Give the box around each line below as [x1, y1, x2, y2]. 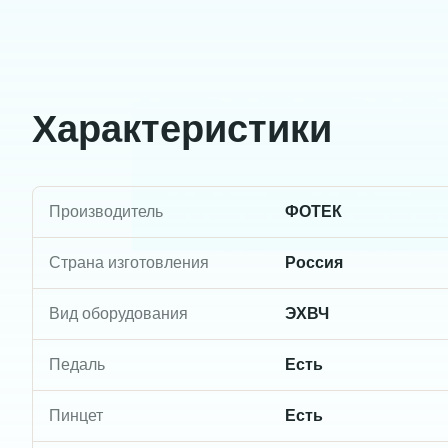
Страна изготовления [49, 253, 209, 271]
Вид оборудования [49, 304, 188, 322]
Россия [285, 253, 343, 271]
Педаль [49, 355, 105, 373]
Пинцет [49, 406, 103, 424]
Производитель [49, 202, 163, 220]
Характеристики [32, 107, 332, 150]
